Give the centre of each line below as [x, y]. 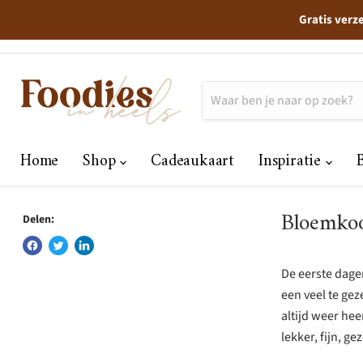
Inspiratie [292, 162]
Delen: [38, 220]
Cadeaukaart [193, 162]
